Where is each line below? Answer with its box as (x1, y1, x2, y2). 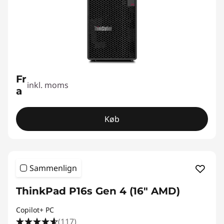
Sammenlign (29, 162, 77, 173)
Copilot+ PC (16, 205, 54, 214)
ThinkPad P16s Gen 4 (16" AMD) (16, 185, 180, 197)
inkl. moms (27, 79, 69, 90)
